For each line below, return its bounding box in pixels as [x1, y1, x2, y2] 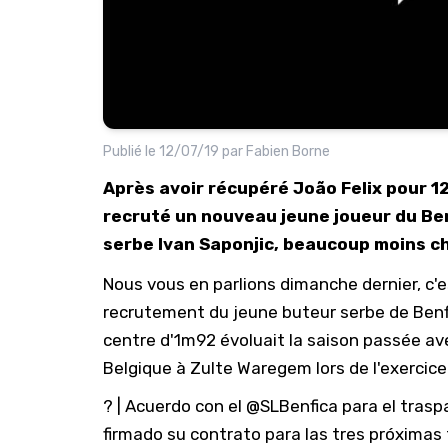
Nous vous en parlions [103, 273, 280, 294]
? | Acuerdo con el [103, 395, 246, 416]
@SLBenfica [246, 395, 338, 416]
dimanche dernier [280, 273, 417, 294]
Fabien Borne [246, 142, 330, 160]
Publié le [103, 142, 159, 160]
